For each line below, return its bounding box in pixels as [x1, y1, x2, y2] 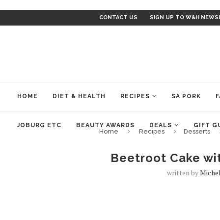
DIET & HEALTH [53, 93, 106, 100]
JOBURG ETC [17, 122, 61, 129]
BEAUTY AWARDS [76, 122, 135, 129]
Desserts [184, 128, 210, 135]
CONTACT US [99, 14, 137, 21]
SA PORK [171, 93, 201, 100]
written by [167, 168, 200, 177]
